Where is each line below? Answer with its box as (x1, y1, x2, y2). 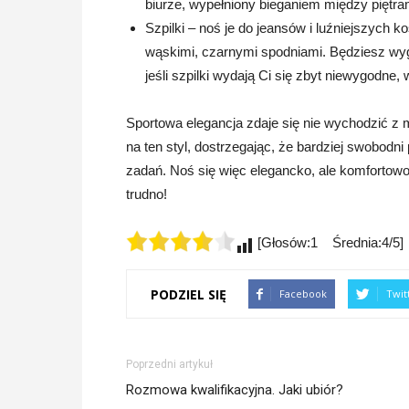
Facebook (279, 287, 327, 300)
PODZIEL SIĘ (151, 285, 226, 303)
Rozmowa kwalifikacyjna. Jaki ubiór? (126, 382, 343, 398)
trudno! (126, 186, 167, 202)
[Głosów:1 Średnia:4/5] (254, 235, 404, 250)
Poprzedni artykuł (126, 358, 213, 371)
